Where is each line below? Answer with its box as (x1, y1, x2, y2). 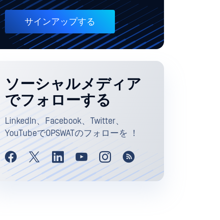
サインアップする (25, 17, 95, 27)
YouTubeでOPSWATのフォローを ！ (5, 128, 138, 138)
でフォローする (5, 92, 111, 109)
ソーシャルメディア (5, 76, 141, 93)
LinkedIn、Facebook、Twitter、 (5, 115, 124, 126)
